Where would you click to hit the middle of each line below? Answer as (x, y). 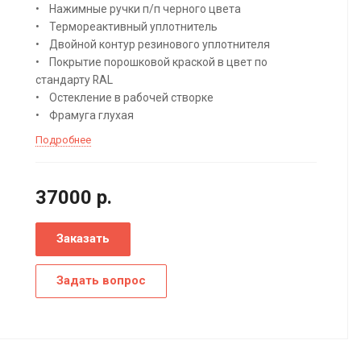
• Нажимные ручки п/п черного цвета (138, 8)
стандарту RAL (74, 79)
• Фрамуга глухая (84, 115)
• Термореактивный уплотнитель (126, 26)
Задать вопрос (101, 280)
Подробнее (63, 139)
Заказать (83, 238)
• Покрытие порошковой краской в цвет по (151, 62)
